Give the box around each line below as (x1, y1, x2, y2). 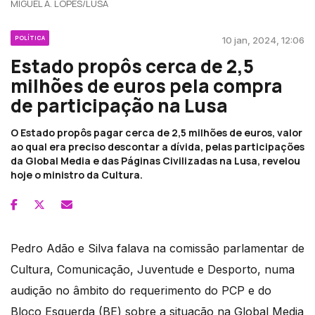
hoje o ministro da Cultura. (11, 167, 143, 181)
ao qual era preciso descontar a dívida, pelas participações (11, 139, 304, 153)
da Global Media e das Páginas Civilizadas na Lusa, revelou (11, 153, 300, 167)
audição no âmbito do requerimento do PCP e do (11, 283, 271, 297)
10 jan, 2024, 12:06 (222, 34, 304, 46)
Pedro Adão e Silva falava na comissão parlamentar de (11, 240, 304, 255)
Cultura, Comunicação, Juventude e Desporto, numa (11, 262, 295, 276)
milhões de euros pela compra (11, 72, 283, 98)
